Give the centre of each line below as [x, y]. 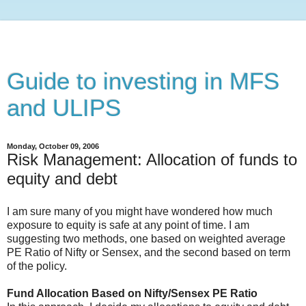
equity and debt [62, 179]
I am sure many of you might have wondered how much [140, 211]
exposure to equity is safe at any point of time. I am [128, 225]
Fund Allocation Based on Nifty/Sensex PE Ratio [132, 293]
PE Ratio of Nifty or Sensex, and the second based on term [149, 252]
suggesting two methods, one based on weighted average [146, 238]
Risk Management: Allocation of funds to [152, 159]
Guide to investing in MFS [143, 81]
